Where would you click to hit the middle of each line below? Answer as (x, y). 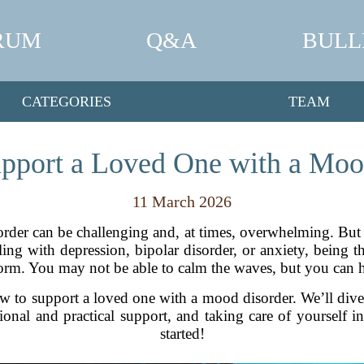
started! (182, 334)
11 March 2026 (182, 201)
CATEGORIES (66, 101)
